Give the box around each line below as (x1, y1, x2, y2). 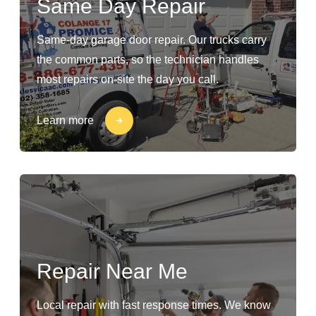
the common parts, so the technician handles (37, 54, 259, 66)
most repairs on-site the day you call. (37, 73, 219, 85)
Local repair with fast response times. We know (37, 299, 271, 311)
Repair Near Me (37, 260, 188, 283)
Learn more (37, 114, 94, 126)
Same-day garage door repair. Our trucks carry (37, 34, 267, 46)
